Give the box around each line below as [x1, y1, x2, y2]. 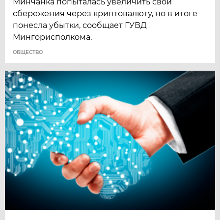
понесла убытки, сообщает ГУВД [13, 20, 147, 30]
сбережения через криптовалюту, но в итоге [13, 8, 198, 18]
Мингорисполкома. [13, 32, 92, 42]
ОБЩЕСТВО [13, 49, 43, 55]
